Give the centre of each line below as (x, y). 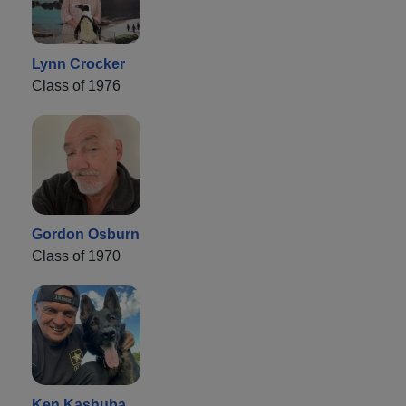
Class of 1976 (76, 86)
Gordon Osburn (86, 235)
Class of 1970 (76, 256)
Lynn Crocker (78, 64)
